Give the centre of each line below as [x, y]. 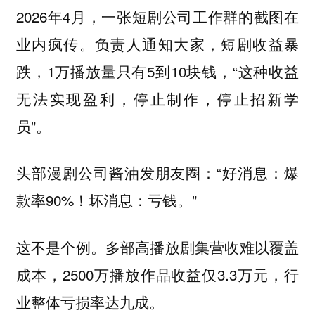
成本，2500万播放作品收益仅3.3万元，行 [157, 274]
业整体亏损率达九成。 [90, 301]
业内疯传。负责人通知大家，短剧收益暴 [157, 43]
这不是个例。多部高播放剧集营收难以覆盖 [157, 246]
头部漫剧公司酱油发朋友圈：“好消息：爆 [157, 173]
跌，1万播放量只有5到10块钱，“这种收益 [157, 71]
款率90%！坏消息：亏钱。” [106, 200]
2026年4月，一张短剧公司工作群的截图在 [157, 16]
